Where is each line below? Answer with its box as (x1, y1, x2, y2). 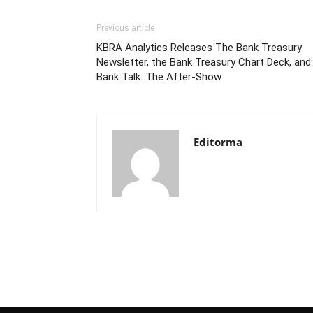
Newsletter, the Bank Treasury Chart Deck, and (96, 56, 311, 69)
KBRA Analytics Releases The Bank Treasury (96, 41, 302, 54)
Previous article (96, 23, 154, 34)
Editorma (194, 135, 242, 150)
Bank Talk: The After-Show (96, 71, 221, 84)
